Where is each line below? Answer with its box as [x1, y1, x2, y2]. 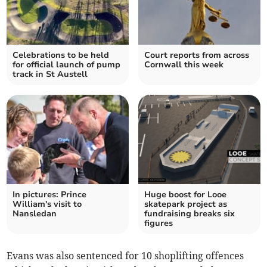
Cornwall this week [144, 59, 223, 71]
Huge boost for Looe [144, 189, 226, 201]
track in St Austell [13, 69, 88, 80]
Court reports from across [144, 49, 249, 61]
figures [144, 218, 173, 229]
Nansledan [13, 208, 57, 220]
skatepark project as [144, 198, 227, 210]
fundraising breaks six [144, 208, 235, 220]
